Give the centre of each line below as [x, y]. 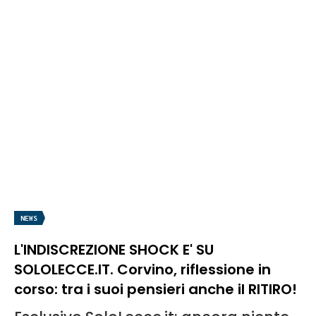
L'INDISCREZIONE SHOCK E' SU [114, 249]
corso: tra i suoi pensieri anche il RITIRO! [156, 289]
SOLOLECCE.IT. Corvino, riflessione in [142, 269]
